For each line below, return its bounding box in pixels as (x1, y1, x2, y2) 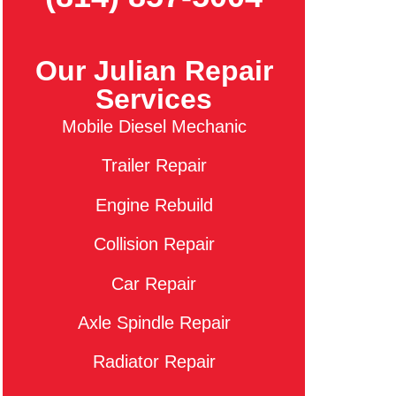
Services (95, 83, 213, 115)
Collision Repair (93, 234, 215, 255)
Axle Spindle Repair (77, 312, 231, 332)
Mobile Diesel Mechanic (61, 117, 247, 136)
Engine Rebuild (95, 194, 213, 215)
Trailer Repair (101, 156, 207, 176)
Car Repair (111, 273, 197, 293)
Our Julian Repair (34, 55, 273, 87)
